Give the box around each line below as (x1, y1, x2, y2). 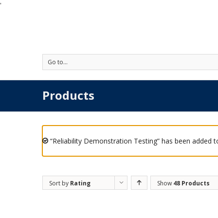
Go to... (48, 58, 68, 66)
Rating (70, 179, 91, 187)
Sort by (49, 179, 70, 187)
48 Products (173, 179, 210, 187)
